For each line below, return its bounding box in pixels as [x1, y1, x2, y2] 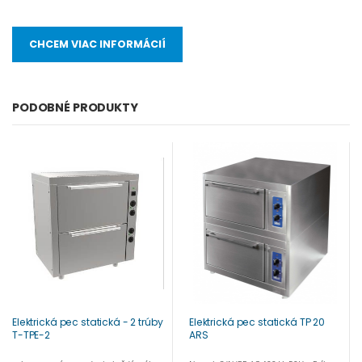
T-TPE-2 [12, 327, 51, 342]
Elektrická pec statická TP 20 [189, 314, 326, 329]
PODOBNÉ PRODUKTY [12, 99, 138, 116]
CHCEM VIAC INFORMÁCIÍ [29, 37, 166, 52]
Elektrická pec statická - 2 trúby [12, 314, 163, 329]
